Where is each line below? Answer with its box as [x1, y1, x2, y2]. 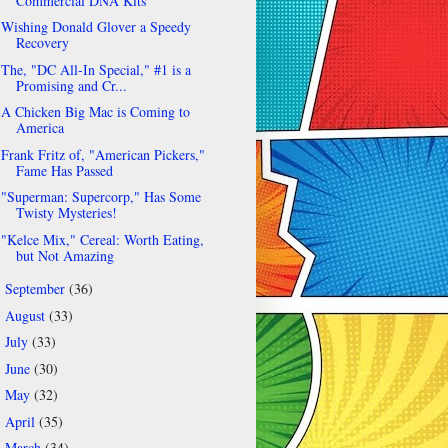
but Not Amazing [15, 245, 114, 265]
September [4, 279, 69, 299]
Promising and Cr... [15, 75, 127, 95]
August [4, 305, 49, 325]
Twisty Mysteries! [15, 203, 117, 223]
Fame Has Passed [15, 160, 113, 180]
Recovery [15, 33, 69, 53]
